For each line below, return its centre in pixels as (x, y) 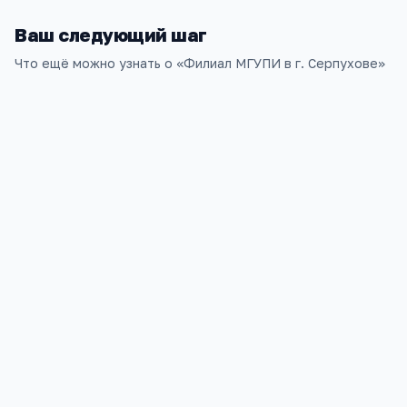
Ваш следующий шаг (111, 35)
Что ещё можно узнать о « (99, 63)
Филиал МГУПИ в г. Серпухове (281, 63)
